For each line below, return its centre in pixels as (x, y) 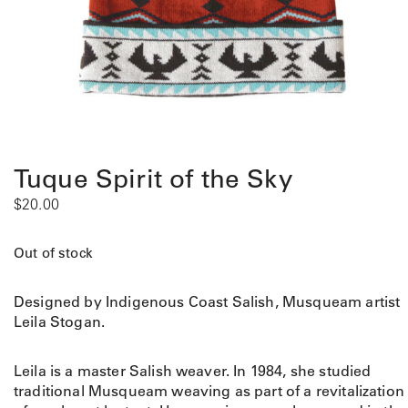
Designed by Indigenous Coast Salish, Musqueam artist (207, 301)
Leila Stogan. (60, 321)
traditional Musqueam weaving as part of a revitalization (209, 391)
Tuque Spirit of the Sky (153, 178)
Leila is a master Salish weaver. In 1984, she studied (193, 371)
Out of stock (53, 253)
